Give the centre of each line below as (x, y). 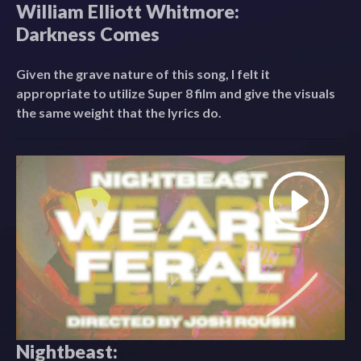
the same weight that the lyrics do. (119, 112)
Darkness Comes (88, 33)
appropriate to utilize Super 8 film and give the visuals (176, 93)
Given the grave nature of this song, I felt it (143, 73)
